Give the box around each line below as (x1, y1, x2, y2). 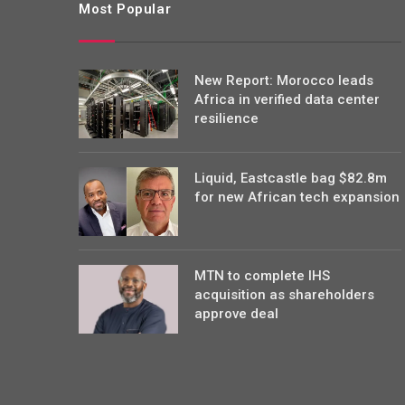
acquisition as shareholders (194, 287, 374, 304)
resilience (194, 110, 259, 127)
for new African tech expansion (194, 189, 400, 206)
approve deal (194, 306, 278, 323)
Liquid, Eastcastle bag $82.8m (194, 170, 387, 187)
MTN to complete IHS (194, 268, 330, 285)
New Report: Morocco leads (194, 72, 373, 89)
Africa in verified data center (194, 91, 380, 108)
